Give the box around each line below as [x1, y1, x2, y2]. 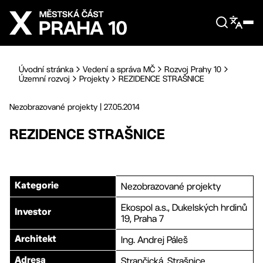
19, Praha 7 [121, 213, 164, 224]
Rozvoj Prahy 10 [164, 65, 221, 74]
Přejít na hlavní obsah [23, 5, 109, 14]
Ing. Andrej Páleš [121, 234, 188, 245]
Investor [15, 208, 51, 217]
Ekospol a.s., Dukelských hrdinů [121, 202, 247, 213]
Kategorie [15, 182, 59, 190]
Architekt [15, 235, 56, 244]
